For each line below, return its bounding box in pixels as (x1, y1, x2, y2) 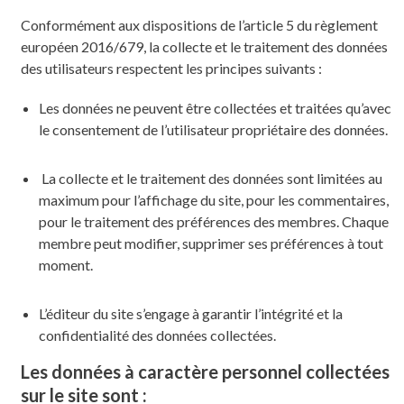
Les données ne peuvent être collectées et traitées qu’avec (38, 98, 391, 116)
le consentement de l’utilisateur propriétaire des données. (38, 120, 388, 138)
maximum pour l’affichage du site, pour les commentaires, (38, 190, 389, 208)
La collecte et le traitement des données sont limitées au (38, 169, 382, 187)
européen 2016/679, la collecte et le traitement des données (20, 37, 388, 55)
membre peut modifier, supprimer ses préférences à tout (38, 234, 383, 252)
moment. (38, 255, 93, 273)
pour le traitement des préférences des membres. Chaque (38, 212, 389, 230)
